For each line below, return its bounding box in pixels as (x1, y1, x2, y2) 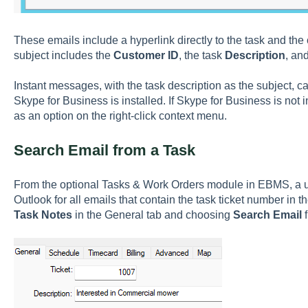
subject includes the (13, 49, 113, 61)
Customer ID (113, 49, 179, 61)
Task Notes (13, 208, 72, 221)
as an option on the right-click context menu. (13, 110, 227, 122)
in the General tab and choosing (71, 208, 233, 221)
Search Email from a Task (13, 142, 195, 159)
